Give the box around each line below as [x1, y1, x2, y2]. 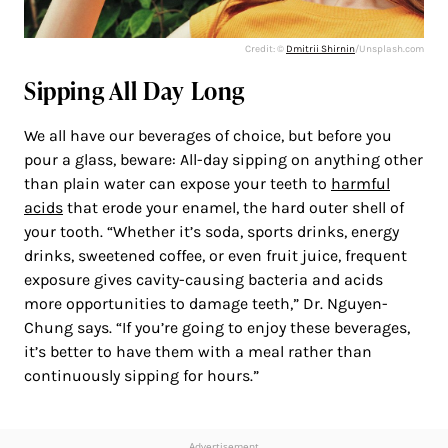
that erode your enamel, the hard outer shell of [63, 198, 404, 218]
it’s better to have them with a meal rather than [24, 342, 372, 362]
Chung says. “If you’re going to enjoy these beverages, [24, 318, 410, 338]
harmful [331, 174, 390, 194]
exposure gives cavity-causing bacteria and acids [24, 270, 383, 290]
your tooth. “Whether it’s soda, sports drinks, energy [24, 222, 399, 242]
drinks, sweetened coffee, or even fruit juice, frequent [24, 246, 407, 266]
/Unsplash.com [355, 43, 424, 56]
